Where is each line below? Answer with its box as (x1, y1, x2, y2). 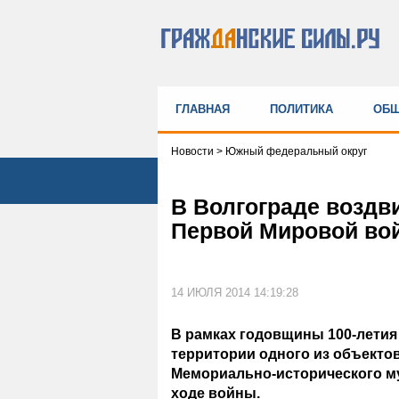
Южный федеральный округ (225, 144, 367, 158)
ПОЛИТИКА (270, 102, 333, 116)
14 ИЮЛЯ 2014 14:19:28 (171, 285, 298, 299)
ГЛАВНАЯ (175, 102, 230, 116)
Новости (171, 144, 216, 158)
